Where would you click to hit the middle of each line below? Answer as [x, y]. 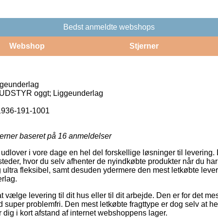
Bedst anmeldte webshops [109, 27]
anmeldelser [89, 136]
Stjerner [144, 46]
